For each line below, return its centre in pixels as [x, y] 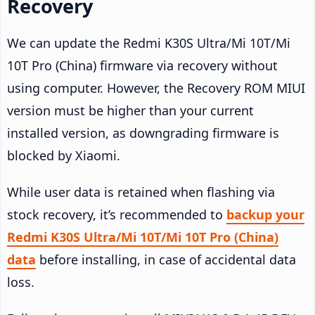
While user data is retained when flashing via [141, 192]
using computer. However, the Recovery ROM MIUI [156, 88]
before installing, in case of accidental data [166, 259]
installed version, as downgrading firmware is [143, 133]
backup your [265, 214]
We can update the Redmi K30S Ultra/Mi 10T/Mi [149, 43]
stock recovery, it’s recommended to [117, 214]
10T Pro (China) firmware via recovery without [142, 65]
